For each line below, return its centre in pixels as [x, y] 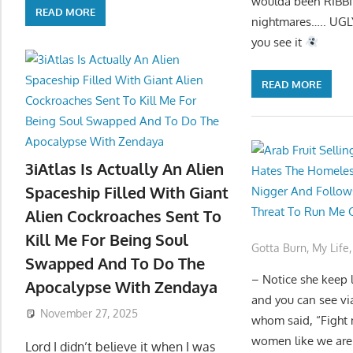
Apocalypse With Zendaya [121, 287]
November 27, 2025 [89, 314]
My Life [331, 248]
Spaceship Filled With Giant [127, 193]
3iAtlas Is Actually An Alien [124, 169]
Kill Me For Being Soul [107, 240]
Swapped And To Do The [115, 264]
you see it [279, 42]
